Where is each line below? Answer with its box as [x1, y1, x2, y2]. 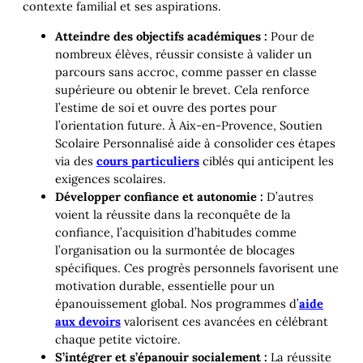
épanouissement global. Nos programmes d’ [55, 295, 299, 311]
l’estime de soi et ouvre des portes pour [55, 99, 276, 115]
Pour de [267, 28, 314, 44]
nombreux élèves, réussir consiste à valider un [55, 45, 312, 62]
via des [55, 152, 96, 169]
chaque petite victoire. [55, 331, 181, 347]
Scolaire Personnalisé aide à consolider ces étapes [55, 135, 335, 151]
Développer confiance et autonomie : [55, 188, 263, 204]
